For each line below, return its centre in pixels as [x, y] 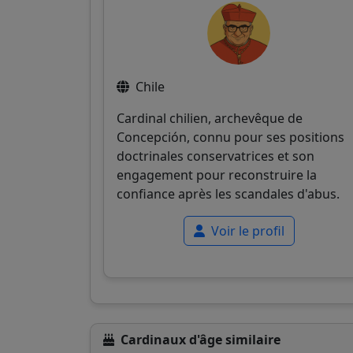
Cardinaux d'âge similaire [201, 339]
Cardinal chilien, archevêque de [210, 118]
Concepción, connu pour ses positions [230, 137]
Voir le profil [246, 230]
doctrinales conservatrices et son [216, 156]
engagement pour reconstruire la [217, 175]
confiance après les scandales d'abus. [228, 193]
